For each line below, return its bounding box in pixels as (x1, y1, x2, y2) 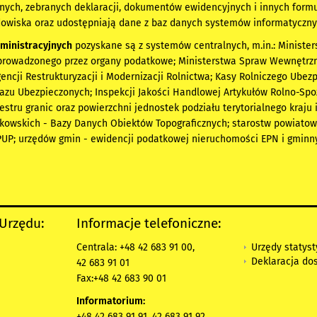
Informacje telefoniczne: (76, 215, 221, 232)
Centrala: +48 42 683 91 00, (76, 241, 195, 254)
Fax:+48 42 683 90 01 (76, 272, 166, 285)
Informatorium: (76, 295, 145, 308)
